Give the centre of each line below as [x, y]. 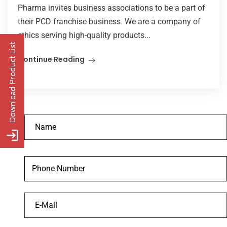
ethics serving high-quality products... [84, 35]
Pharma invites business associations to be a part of [111, 8]
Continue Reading [51, 59]
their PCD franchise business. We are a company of [109, 21]
